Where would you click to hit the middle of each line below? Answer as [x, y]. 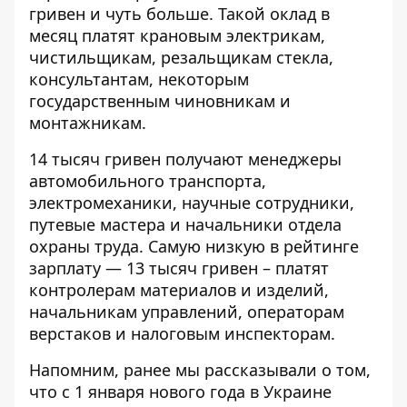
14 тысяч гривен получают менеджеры [185, 159]
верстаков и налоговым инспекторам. [182, 334]
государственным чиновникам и [160, 101]
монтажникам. [88, 123]
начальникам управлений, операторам [187, 312]
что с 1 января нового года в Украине [180, 392]
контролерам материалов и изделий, [179, 290]
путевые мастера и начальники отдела [185, 225]
